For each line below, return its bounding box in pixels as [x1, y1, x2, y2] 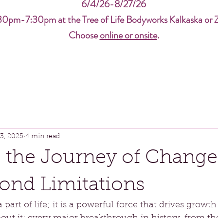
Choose [68, 28, 100, 42]
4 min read [25, 133, 60, 140]
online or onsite [99, 28, 157, 42]
